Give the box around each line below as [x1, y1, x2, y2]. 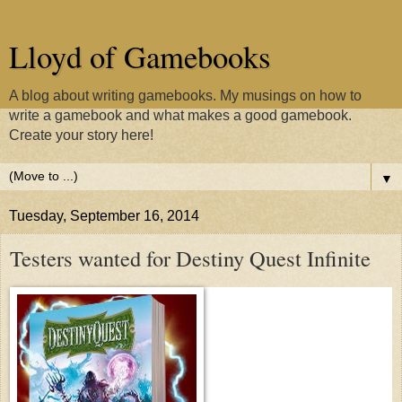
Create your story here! [9, 127, 153, 143]
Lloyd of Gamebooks [9, 36, 270, 77]
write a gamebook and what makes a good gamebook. [9, 108, 352, 123]
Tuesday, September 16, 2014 [9, 208, 199, 223]
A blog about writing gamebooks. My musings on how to [9, 88, 362, 103]
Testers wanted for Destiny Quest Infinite [10, 243, 371, 273]
